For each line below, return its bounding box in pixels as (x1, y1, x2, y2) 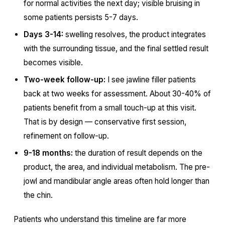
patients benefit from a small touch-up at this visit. (23, 103, 196, 113)
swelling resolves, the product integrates (63, 30, 206, 39)
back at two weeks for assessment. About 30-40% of (23, 89, 211, 98)
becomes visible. (23, 58, 83, 67)
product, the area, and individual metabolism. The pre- (23, 162, 210, 172)
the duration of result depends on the (72, 148, 202, 158)
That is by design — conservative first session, (23, 117, 186, 127)
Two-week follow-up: (23, 75, 105, 84)
